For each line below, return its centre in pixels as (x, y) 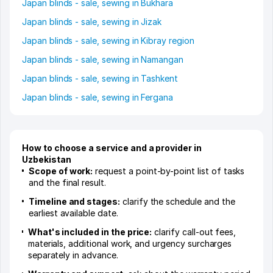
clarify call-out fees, (194, 232)
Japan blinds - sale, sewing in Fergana (98, 97)
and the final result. (67, 183)
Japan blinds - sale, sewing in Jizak (92, 22)
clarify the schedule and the (177, 202)
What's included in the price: (90, 232)
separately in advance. (73, 255)
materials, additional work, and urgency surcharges (130, 244)
